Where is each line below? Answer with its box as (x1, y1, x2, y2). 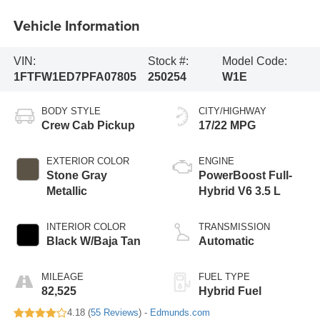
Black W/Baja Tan (46, 235, 141, 248)
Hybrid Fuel (199, 285, 261, 298)
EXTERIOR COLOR (46, 156, 129, 167)
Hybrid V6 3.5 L (199, 185, 281, 198)
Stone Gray (46, 169, 107, 182)
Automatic (199, 235, 254, 248)
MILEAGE (41, 271, 84, 283)
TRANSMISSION (199, 221, 270, 233)
